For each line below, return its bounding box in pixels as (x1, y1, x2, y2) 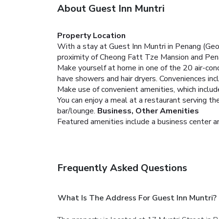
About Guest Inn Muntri (57, 1, 165, 15)
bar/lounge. (57, 105, 95, 116)
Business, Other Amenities (97, 105, 199, 116)
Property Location (57, 30, 126, 41)
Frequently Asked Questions (57, 161, 187, 175)
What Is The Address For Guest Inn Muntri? (58, 192, 217, 203)
